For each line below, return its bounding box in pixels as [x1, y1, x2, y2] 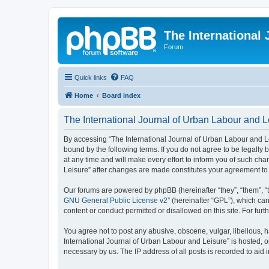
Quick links [74, 73, 107, 81]
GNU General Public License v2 [64, 196, 168, 205]
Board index [102, 91, 141, 99]
